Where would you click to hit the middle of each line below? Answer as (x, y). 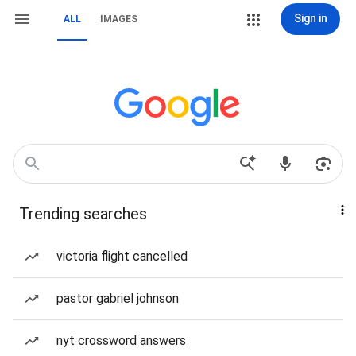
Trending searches (83, 214)
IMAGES (119, 19)
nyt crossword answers (121, 341)
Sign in (310, 18)
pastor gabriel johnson (118, 298)
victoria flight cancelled (122, 256)
